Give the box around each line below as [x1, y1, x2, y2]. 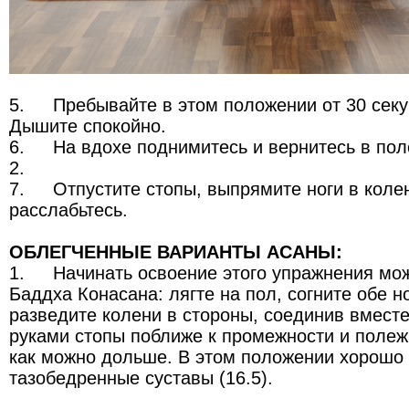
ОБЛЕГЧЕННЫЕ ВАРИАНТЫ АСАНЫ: [9, 242, 342, 262]
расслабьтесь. [9, 200, 128, 220]
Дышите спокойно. [9, 116, 166, 136]
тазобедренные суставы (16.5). [9, 368, 273, 388]
